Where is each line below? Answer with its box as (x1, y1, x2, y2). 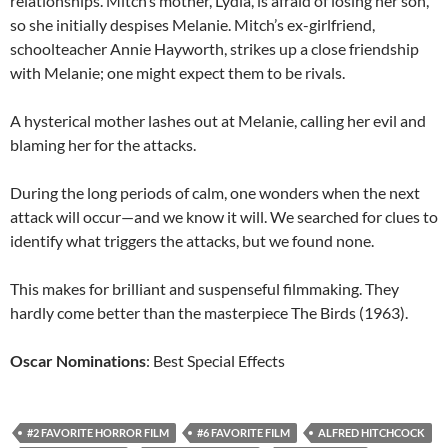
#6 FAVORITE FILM (197, 426, 290, 439)
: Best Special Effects (146, 351, 285, 370)
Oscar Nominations (10, 351, 146, 370)
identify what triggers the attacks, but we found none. (10, 231, 374, 250)
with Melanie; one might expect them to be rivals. (10, 63, 345, 82)
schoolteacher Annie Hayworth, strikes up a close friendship (10, 39, 419, 58)
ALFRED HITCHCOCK (318, 426, 425, 439)
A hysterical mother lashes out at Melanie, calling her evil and (10, 111, 426, 130)
